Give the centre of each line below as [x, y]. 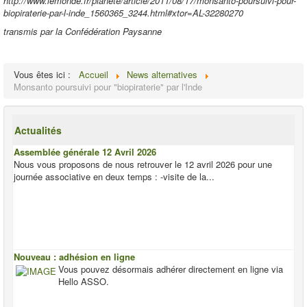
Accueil [94, 74]
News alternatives [162, 74]
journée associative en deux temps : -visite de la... [114, 176]
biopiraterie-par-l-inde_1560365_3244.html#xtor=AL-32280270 [123, 13]
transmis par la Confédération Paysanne [83, 31]
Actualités [38, 130]
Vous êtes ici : [45, 74]
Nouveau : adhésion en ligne [74, 257]
